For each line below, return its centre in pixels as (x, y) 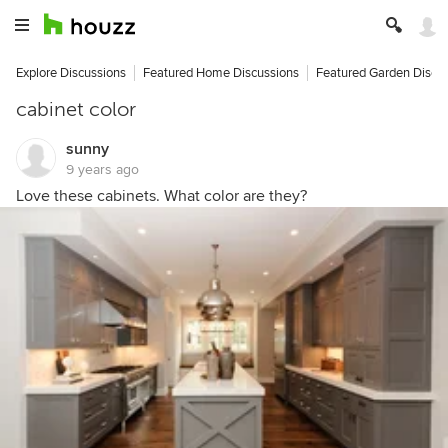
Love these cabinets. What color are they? (161, 196)
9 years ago (102, 169)
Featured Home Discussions (221, 73)
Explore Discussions (71, 73)
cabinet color (76, 109)
